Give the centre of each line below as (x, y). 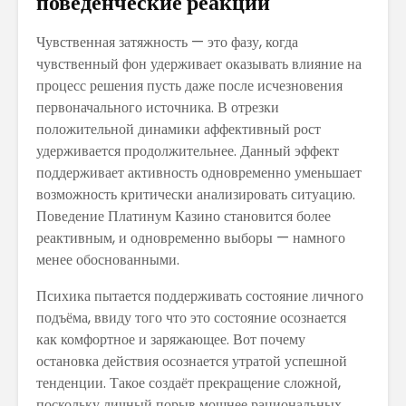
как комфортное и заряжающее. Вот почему (171, 339)
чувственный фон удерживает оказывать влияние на (199, 63)
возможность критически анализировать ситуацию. (196, 194)
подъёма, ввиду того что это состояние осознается (191, 317)
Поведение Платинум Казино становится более (184, 216)
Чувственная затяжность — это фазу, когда (167, 42)
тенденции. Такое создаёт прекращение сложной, (188, 382)
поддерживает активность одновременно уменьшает (199, 172)
